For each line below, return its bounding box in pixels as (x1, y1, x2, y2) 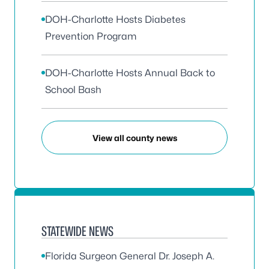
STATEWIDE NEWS (41, 223, 113, 239)
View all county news (92, 132, 177, 143)
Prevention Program (45, 31, 136, 42)
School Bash (45, 84, 101, 95)
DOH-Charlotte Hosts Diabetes (45, 14, 186, 25)
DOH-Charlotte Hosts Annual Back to (45, 67, 215, 79)
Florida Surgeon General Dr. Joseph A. (45, 250, 214, 262)
